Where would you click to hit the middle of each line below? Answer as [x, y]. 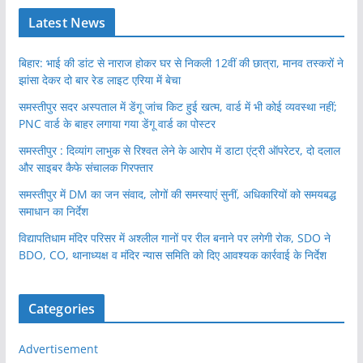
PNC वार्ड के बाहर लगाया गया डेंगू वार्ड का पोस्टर [117, 124]
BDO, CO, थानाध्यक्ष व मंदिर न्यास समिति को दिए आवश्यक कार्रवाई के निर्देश [172, 255]
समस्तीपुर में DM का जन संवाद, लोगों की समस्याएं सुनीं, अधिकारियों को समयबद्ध [177, 194]
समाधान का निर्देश [53, 211]
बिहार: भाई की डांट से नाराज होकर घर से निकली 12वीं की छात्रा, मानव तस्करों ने [181, 63]
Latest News [67, 23]
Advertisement [58, 349]
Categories [62, 309]
